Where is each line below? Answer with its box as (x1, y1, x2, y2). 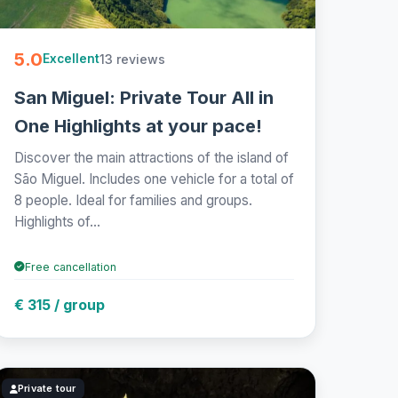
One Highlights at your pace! (13, 115, 262, 137)
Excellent (42, 52, 99, 67)
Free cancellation (24, 259, 116, 274)
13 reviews (99, 51, 165, 67)
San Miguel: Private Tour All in (13, 86, 274, 108)
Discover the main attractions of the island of (13, 148, 289, 166)
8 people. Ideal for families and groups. (13, 191, 252, 209)
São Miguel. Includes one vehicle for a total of (13, 170, 294, 187)
